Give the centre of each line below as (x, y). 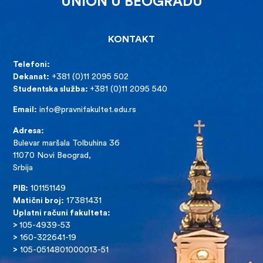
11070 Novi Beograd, (52, 156)
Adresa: (29, 131)
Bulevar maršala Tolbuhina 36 (67, 143)
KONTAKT (131, 40)
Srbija (23, 168)
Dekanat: (31, 77)
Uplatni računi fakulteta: (62, 214)
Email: (25, 110)
